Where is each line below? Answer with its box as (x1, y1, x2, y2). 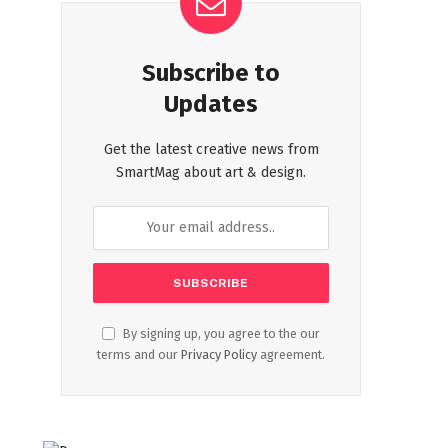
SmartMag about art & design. (116, 163, 306, 181)
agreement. (257, 346, 325, 362)
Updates (164, 89, 258, 118)
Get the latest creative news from (103, 140, 319, 158)
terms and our (97, 346, 181, 362)
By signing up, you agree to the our (120, 325, 320, 341)
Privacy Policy (181, 346, 257, 362)
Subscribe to (142, 58, 280, 87)
